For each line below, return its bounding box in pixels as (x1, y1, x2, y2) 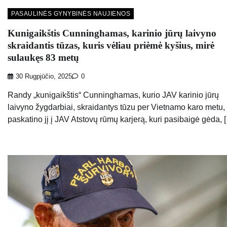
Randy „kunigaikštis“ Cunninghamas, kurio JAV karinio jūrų (8, 90, 219, 99)
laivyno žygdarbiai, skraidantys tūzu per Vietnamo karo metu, (8, 102, 225, 111)
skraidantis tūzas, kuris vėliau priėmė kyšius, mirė (8, 40, 214, 51)
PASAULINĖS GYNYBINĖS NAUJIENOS (11, 10, 130, 18)
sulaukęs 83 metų (8, 52, 79, 63)
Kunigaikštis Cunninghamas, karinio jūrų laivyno (8, 27, 216, 39)
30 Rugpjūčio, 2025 (16, 72, 72, 80)
